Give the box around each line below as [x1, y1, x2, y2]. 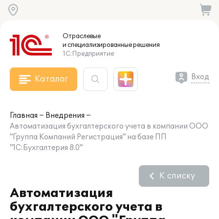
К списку [159, 171, 195, 181]
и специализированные [63, 41, 132, 49]
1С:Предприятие [63, 50, 114, 58]
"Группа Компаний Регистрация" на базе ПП [10, 133, 167, 141]
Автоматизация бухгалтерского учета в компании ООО [10, 122, 208, 131]
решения [132, 41, 160, 49]
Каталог [35, 74, 68, 84]
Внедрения [45, 111, 85, 120]
